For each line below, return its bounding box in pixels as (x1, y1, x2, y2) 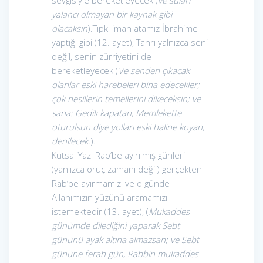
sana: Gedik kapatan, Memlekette (52, 107, 181, 119)
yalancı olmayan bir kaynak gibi (52, 8, 172, 21)
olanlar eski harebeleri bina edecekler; (52, 79, 200, 91)
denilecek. (52, 135, 90, 147)
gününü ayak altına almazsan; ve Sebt (52, 234, 199, 246)
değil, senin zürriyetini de (52, 50, 151, 63)
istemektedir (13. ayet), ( (52, 205, 149, 218)
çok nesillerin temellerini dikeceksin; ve (52, 93, 201, 105)
